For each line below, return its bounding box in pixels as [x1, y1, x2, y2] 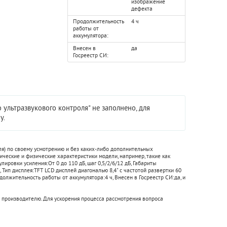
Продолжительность [73, 18, 124, 25]
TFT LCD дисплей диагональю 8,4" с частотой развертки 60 [34, 167, 181, 174]
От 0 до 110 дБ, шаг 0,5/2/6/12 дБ [48, 160, 131, 167]
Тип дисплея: [2, 167, 34, 174]
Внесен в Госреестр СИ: [115, 174, 174, 181]
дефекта [131, 5, 153, 12]
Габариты [133, 160, 157, 167]
